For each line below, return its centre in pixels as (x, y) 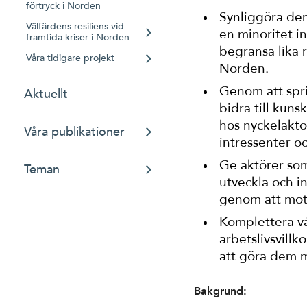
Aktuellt (46, 94)
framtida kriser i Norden (78, 37)
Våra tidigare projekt (70, 58)
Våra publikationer (74, 132)
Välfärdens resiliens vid (75, 26)
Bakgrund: (220, 291)
